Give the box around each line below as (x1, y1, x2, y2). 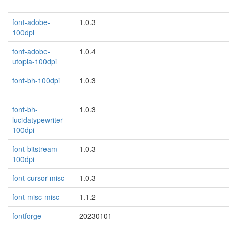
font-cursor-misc (12, 172, 64, 183)
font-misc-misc (12, 191, 59, 202)
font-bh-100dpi (12, 75, 60, 85)
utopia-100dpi (12, 56, 57, 66)
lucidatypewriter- (12, 114, 65, 125)
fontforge (12, 210, 41, 221)
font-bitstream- (12, 143, 60, 154)
